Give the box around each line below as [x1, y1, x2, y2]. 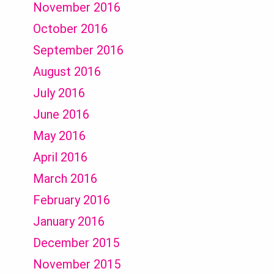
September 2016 [33, 43, 124, 57]
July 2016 [33, 86, 85, 100]
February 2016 [33, 193, 110, 207]
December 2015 [33, 235, 119, 250]
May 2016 [33, 128, 86, 143]
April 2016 [33, 150, 87, 165]
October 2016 [33, 21, 108, 36]
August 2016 [33, 64, 101, 79]
